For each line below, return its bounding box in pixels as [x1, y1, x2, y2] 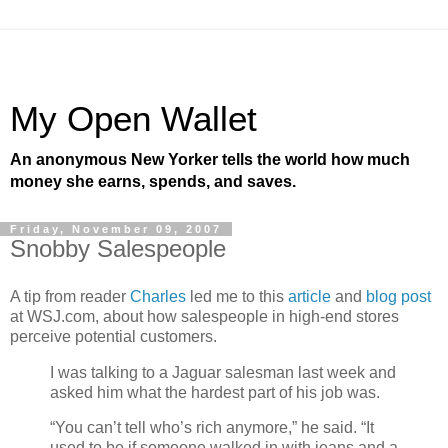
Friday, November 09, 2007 [10, 223, 222, 235]
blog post [366, 287, 431, 305]
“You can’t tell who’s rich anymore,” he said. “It [50, 419, 374, 437]
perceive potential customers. [10, 327, 217, 345]
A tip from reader [10, 287, 130, 305]
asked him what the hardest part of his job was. [50, 383, 380, 401]
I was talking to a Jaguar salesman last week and [50, 363, 396, 381]
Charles [130, 287, 190, 305]
